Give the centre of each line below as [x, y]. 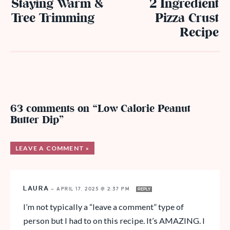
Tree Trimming [53, 18]
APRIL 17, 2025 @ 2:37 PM [94, 189]
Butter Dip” [37, 120]
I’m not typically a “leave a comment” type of [103, 206]
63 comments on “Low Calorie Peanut [100, 109]
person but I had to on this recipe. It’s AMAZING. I [114, 220]
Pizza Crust [187, 18]
